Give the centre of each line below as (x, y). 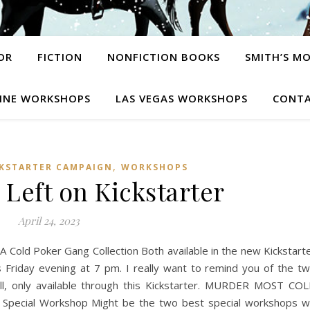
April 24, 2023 (49, 221)
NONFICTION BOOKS (163, 57)
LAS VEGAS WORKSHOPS (181, 98)
